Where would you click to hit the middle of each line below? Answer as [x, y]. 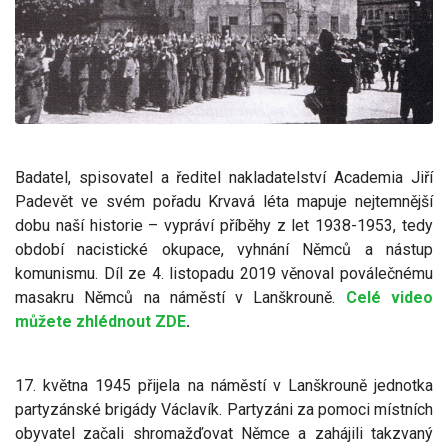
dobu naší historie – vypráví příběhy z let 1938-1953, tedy [224, 225]
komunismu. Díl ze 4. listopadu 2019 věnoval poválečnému [224, 273]
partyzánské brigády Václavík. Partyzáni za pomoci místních [224, 409]
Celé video [389, 297]
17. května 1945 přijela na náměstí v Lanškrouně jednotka [224, 385]
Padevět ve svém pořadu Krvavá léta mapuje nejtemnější [224, 201]
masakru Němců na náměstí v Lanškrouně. [180, 297]
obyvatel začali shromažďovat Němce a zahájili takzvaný [224, 433]
